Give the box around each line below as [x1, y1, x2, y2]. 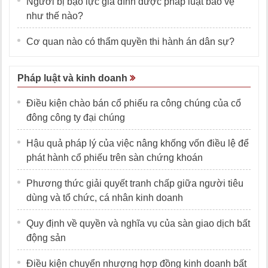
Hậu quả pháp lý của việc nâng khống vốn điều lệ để [26, 138, 249, 149]
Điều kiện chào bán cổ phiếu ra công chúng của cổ [26, 98, 241, 109]
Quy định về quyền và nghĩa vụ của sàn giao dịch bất [26, 218, 250, 229]
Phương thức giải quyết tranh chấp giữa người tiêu [26, 178, 243, 189]
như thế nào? [26, 11, 83, 22]
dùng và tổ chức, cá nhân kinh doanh [26, 193, 183, 203]
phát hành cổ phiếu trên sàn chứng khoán [26, 153, 203, 163]
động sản [26, 233, 68, 243]
